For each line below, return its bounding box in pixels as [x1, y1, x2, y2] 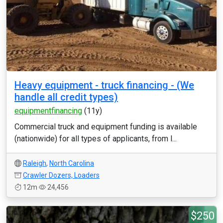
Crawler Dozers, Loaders [23, 171, 100, 179]
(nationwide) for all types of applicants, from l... [14, 134, 177, 143]
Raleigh [23, 159, 46, 167]
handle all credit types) [14, 91, 118, 103]
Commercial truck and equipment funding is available [14, 122, 197, 131]
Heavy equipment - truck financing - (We [14, 79, 194, 91]
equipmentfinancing [14, 106, 82, 115]
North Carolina [49, 159, 94, 167]
